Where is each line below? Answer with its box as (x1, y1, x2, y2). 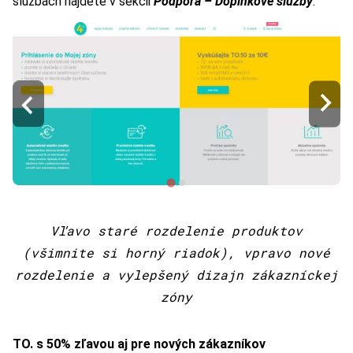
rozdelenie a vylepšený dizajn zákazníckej (15, 266, 338, 284)
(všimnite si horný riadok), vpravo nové (23, 244, 330, 262)
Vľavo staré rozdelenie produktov (50, 222, 303, 240)
